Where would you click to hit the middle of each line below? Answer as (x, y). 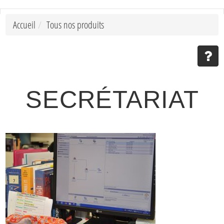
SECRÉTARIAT (112, 99)
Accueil (24, 25)
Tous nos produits (75, 25)
